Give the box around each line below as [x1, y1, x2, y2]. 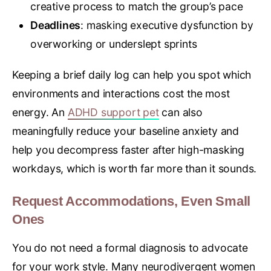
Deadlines [30, 19, 81, 32]
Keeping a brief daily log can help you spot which [12, 68, 252, 82]
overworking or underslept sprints [30, 38, 197, 51]
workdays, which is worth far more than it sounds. [12, 162, 257, 175]
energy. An [12, 106, 68, 119]
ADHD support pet [67, 106, 159, 119]
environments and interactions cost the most [12, 87, 230, 100]
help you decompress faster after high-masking [12, 143, 244, 157]
